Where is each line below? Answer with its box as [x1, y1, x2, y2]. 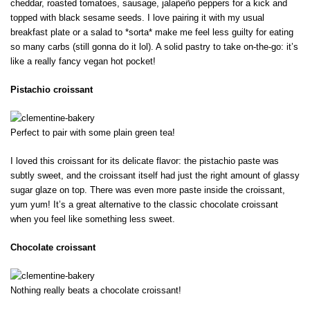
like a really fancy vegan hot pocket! [10, 56, 156, 67]
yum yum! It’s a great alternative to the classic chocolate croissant [10, 199, 278, 210]
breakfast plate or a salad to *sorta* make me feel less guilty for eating [10, 27, 293, 38]
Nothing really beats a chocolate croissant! [10, 285, 181, 296]
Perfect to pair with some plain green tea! [10, 127, 175, 138]
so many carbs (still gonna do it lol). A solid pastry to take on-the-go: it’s [10, 42, 298, 53]
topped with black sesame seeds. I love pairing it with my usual [10, 12, 264, 24]
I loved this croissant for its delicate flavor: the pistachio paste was [10, 156, 279, 167]
